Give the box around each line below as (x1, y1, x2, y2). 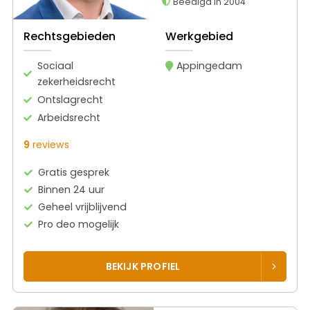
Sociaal (37, 58, 73, 73)
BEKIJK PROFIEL (105, 259, 181, 273)
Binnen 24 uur (38, 182, 105, 197)
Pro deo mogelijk (38, 217, 120, 231)
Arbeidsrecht (37, 110, 100, 125)
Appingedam (176, 58, 242, 73)
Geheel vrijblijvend (38, 199, 127, 214)
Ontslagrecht (37, 92, 103, 107)
